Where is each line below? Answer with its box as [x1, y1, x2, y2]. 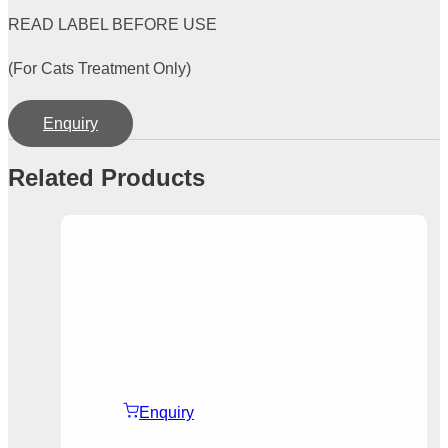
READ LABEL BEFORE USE [8, 15, 217, 33]
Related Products [8, 163, 205, 191]
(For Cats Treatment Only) [8, 59, 191, 77]
